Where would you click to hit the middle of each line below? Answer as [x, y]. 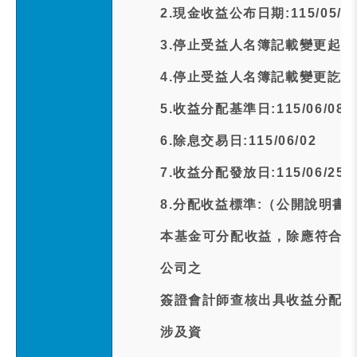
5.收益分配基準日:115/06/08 [253, 109]
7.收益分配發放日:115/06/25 [253, 173]
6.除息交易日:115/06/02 [239, 141]
